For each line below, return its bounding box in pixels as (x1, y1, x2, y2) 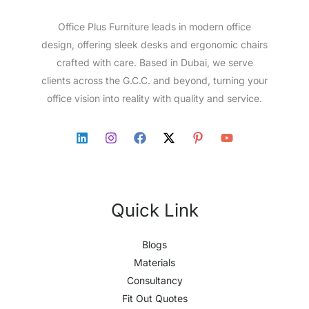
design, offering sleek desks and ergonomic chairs (41, 38, 268, 50)
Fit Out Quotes (121, 292, 188, 304)
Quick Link (110, 199, 199, 221)
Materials (134, 256, 175, 268)
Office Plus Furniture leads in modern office (58, 20, 251, 32)
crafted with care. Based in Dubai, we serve (56, 56, 253, 68)
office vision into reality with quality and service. (47, 92, 262, 104)
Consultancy (126, 274, 183, 286)
